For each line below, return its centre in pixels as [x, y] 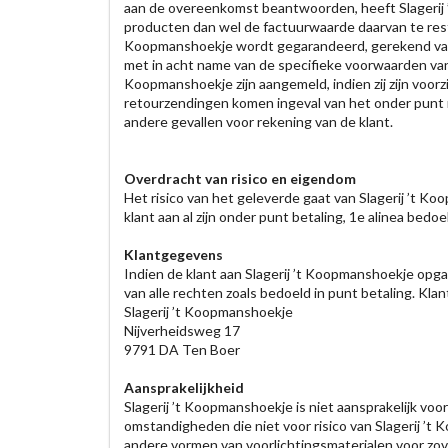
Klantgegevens [173, 254]
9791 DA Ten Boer [181, 349]
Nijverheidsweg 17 [181, 330]
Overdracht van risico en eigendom [239, 178]
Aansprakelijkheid [183, 387]
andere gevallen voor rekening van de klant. [258, 121]
